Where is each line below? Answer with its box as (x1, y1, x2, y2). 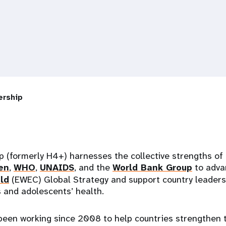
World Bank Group (112, 161, 192, 174)
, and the (74, 161, 112, 174)
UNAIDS (40, 161, 74, 174)
